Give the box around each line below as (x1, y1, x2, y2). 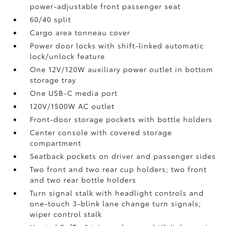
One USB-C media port (30, 88, 118, 98)
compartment (30, 138, 82, 148)
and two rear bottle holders (30, 175, 137, 185)
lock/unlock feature (30, 51, 105, 61)
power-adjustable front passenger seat (30, 1, 181, 11)
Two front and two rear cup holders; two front (30, 164, 207, 174)
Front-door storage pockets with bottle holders (30, 114, 213, 124)
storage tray (30, 75, 77, 85)
